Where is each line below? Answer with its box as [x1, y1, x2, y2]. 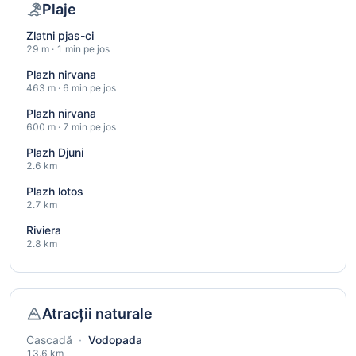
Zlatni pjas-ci [26, 29, 94, 43]
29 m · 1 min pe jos [26, 43, 110, 56]
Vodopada [85, 333, 142, 347]
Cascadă [26, 333, 72, 347]
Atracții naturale [42, 305, 153, 323]
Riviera [26, 223, 61, 238]
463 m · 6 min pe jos [26, 82, 116, 95]
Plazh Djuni [26, 145, 83, 160]
